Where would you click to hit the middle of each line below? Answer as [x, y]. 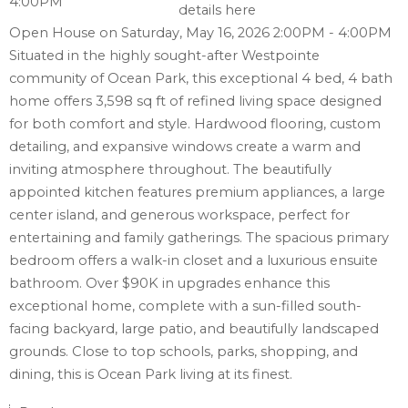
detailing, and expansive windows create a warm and [185, 147]
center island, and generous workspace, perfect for [179, 215]
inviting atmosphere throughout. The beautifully [170, 170]
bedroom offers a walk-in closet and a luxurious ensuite [194, 261]
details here [218, 10]
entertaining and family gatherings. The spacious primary [199, 238]
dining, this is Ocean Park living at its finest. [151, 375]
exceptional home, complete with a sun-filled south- [185, 306]
